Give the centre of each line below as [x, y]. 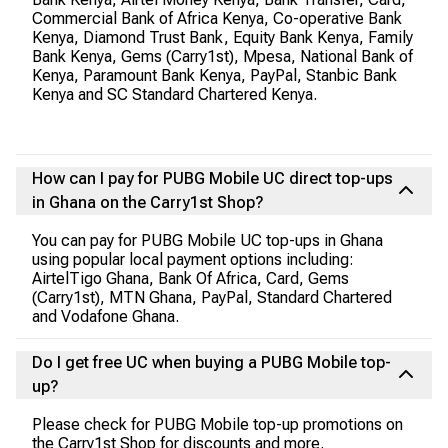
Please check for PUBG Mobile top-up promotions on [217, 424]
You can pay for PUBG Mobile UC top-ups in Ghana [207, 240]
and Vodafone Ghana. [105, 316]
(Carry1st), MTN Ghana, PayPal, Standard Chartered [212, 297]
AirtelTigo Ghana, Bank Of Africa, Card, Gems [190, 278]
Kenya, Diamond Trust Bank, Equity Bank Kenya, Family [222, 37]
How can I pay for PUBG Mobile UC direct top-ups [212, 178]
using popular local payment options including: [193, 259]
